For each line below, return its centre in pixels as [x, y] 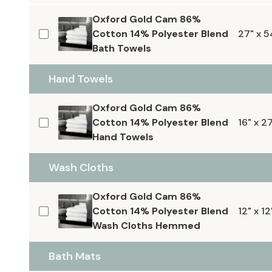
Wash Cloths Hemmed [146, 226]
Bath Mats [75, 256]
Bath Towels [122, 48]
